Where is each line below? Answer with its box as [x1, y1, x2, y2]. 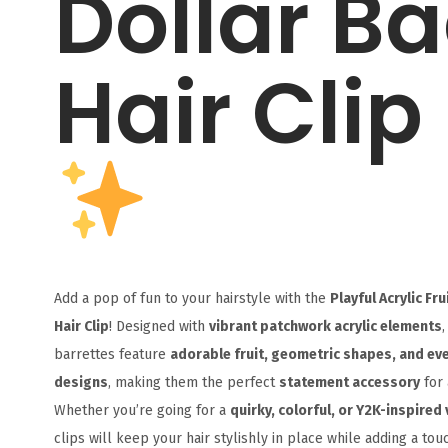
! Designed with [108, 317, 209, 335]
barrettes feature [53, 345, 170, 363]
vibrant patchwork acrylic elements [208, 317, 442, 335]
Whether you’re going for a [53, 401, 230, 419]
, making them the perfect [107, 373, 279, 391]
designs [53, 373, 108, 391]
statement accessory [278, 373, 420, 391]
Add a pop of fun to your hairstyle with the [53, 289, 330, 307]
